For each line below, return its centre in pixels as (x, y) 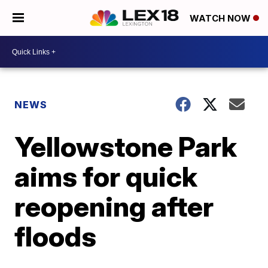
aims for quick (106, 176)
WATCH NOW (221, 19)
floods (56, 236)
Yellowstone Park (126, 147)
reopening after (114, 206)
